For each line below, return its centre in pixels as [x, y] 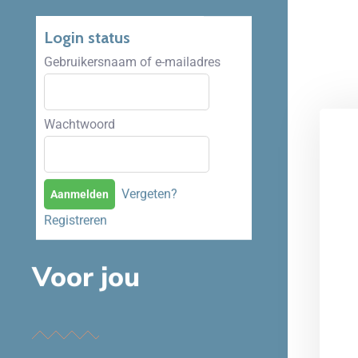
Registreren [76, 248]
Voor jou [86, 305]
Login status [87, 65]
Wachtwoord [80, 152]
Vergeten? [149, 221]
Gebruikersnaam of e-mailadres [132, 89]
